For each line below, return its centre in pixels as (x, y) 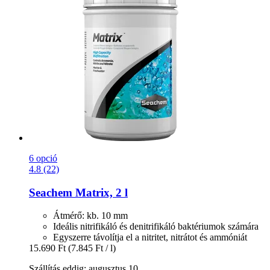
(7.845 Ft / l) (92, 248)
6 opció (43, 158)
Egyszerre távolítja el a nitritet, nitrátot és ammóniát (150, 237)
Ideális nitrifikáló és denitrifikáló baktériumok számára (156, 227)
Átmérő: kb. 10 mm (90, 216)
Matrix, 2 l (100, 192)
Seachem (51, 192)
